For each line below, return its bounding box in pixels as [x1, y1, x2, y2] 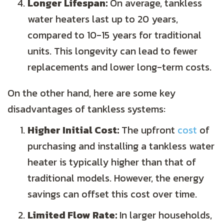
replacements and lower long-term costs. [27, 59, 211, 75]
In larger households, [117, 207, 212, 223]
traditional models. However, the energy [27, 170, 204, 186]
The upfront [119, 122, 177, 138]
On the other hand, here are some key [7, 85, 175, 101]
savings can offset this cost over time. [27, 186, 197, 202]
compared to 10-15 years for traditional [27, 27, 201, 43]
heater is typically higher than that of [27, 154, 196, 170]
